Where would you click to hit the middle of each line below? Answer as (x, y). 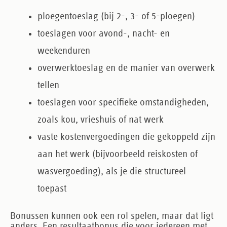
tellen (48, 85)
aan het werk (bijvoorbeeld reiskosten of (118, 154)
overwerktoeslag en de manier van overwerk (126, 68)
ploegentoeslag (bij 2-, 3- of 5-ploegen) (116, 16)
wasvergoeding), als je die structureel (112, 171)
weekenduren (64, 51)
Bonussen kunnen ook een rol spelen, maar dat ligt (112, 216)
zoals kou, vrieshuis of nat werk (101, 120)
